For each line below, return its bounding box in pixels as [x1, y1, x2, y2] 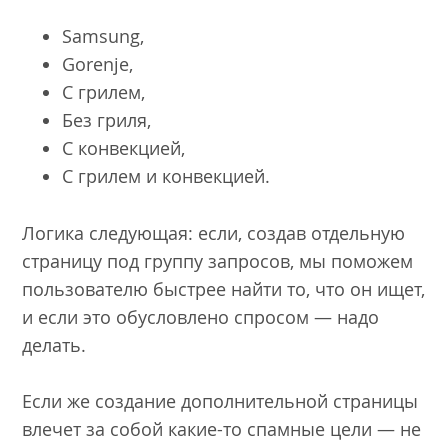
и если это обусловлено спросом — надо [22, 304, 380, 329]
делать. [22, 332, 87, 357]
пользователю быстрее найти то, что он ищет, [22, 276, 426, 301]
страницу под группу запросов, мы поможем [22, 248, 414, 273]
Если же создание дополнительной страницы [22, 389, 419, 414]
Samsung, [62, 23, 145, 48]
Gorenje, [62, 51, 134, 76]
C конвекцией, [62, 135, 186, 160]
